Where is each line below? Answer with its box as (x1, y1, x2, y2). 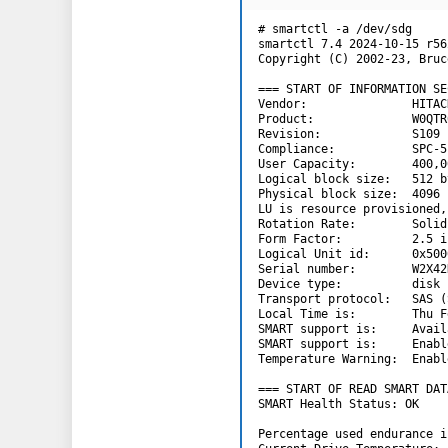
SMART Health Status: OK (258, 396, 419, 411)
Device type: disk (258, 276, 440, 291)
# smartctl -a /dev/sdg (258, 21, 412, 36)
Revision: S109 (258, 126, 440, 141)
